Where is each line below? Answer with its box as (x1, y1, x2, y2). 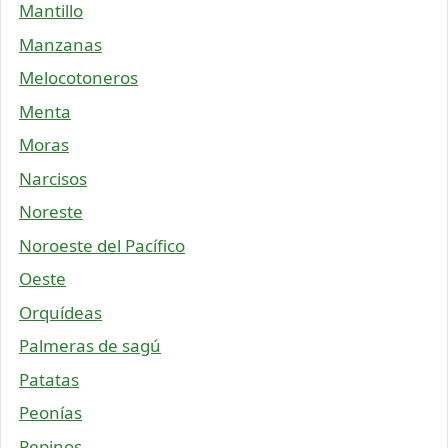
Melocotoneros (19, 66, 138, 90)
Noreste (19, 200, 83, 224)
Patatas (19, 367, 79, 391)
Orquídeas (19, 300, 102, 324)
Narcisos (19, 166, 87, 190)
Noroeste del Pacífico (19, 233, 185, 257)
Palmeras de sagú (19, 334, 161, 358)
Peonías (19, 401, 82, 425)
